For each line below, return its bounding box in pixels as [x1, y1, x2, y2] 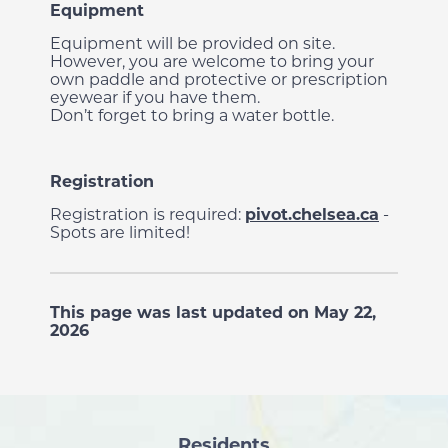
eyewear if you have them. [50, 88, 260, 107]
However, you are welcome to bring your [50, 52, 374, 71]
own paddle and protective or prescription [50, 70, 388, 89]
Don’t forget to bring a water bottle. [50, 106, 334, 125]
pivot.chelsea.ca [245, 205, 379, 224]
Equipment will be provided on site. [50, 34, 335, 53]
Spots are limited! [50, 223, 190, 242]
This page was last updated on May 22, [50, 303, 376, 322]
